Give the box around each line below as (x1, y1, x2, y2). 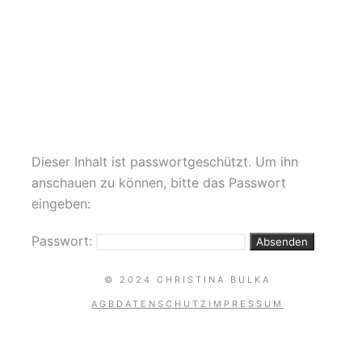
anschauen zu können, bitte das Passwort (32, 175, 287, 192)
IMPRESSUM (208, 298, 284, 310)
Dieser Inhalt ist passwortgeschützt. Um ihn (32, 154, 299, 170)
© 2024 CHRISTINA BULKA (104, 274, 271, 286)
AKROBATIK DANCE (84, 5, 299, 18)
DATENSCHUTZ (116, 298, 208, 310)
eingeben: (32, 196, 91, 213)
